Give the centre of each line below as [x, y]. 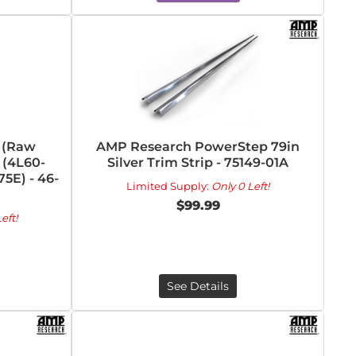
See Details [198, 286]
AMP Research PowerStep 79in [198, 147]
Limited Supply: [169, 186]
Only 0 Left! [241, 186]
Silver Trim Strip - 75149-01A [198, 163]
